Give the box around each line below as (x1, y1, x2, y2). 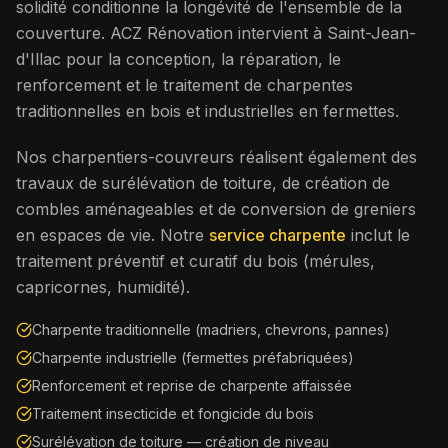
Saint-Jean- (327, 22, 416, 43)
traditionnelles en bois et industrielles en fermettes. (16, 100, 399, 121)
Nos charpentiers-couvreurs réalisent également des (16, 146, 417, 167)
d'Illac (16, 48, 61, 69)
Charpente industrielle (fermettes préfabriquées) (32, 348, 354, 366)
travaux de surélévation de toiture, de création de (16, 172, 390, 193)
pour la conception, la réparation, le (61, 48, 341, 69)
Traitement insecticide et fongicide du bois (32, 404, 314, 422)
